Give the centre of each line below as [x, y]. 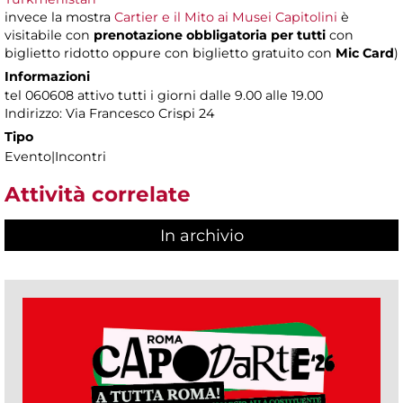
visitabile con [47, 35]
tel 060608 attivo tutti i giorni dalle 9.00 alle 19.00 [164, 95]
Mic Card [365, 53]
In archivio [201, 236]
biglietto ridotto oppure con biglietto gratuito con [170, 53]
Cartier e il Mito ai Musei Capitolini [226, 17]
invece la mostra [59, 17]
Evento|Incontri [55, 156]
